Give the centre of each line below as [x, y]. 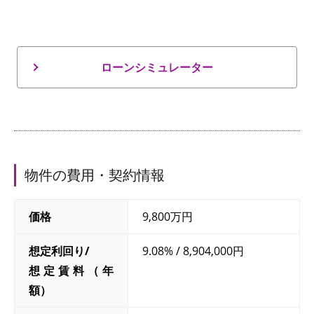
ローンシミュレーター [157, 67]
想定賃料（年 [71, 270]
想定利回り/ [59, 251]
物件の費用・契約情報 [95, 175]
